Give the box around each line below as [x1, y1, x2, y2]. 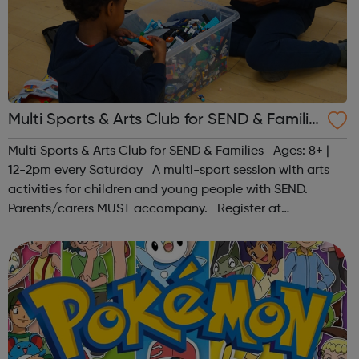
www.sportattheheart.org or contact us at [8, 222, 253, 236]
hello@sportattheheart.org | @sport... [8, 241, 224, 255]
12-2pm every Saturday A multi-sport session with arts [8, 164, 329, 178]
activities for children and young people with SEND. [8, 184, 308, 197]
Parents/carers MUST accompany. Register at [8, 203, 281, 216]
